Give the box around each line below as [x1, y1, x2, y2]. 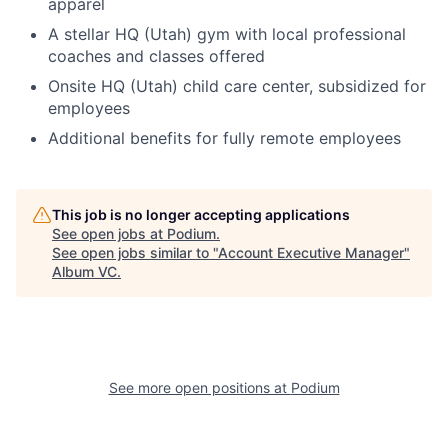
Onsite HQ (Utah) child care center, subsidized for [48, 76, 426, 96]
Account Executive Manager [218, 244, 404, 261]
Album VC [52, 263, 117, 280]
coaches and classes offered [48, 46, 265, 66]
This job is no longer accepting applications [52, 206, 350, 223]
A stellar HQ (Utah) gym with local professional [48, 24, 406, 44]
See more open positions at [108, 379, 291, 396]
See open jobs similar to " [52, 244, 218, 261]
